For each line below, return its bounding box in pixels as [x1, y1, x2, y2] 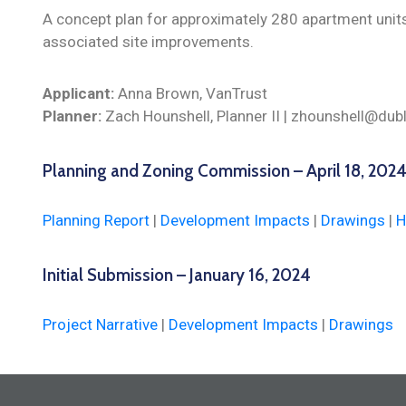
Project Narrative [43, 315, 158, 334]
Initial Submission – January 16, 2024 [43, 265, 311, 286]
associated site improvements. [43, 33, 254, 52]
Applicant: [43, 84, 114, 103]
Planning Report [43, 211, 150, 230]
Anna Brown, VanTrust [114, 84, 267, 103]
